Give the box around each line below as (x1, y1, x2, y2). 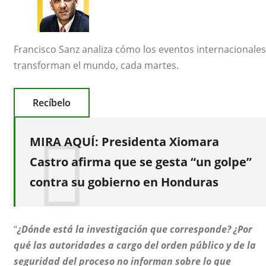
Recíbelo (33, 96, 71, 109)
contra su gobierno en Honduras (30, 173, 218, 190)
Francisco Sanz (14, 42, 80, 56)
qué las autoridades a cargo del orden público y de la (14, 239, 256, 252)
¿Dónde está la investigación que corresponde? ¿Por (17, 223, 252, 236)
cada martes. (121, 58, 179, 72)
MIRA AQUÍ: (30, 133, 102, 150)
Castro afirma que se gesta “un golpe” (30, 153, 252, 170)
